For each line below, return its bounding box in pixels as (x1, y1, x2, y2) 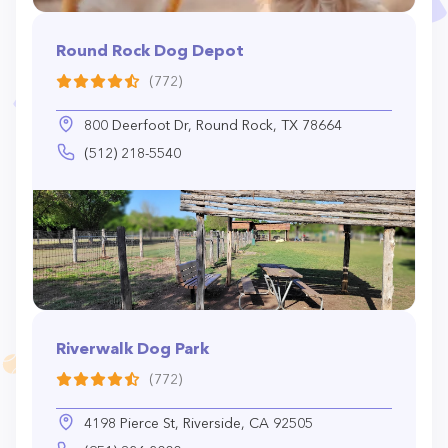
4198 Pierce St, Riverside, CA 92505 (84, 414, 313, 432)
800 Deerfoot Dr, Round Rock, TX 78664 (84, 116, 342, 134)
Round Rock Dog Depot (56, 40, 244, 60)
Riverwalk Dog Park (56, 338, 209, 358)
